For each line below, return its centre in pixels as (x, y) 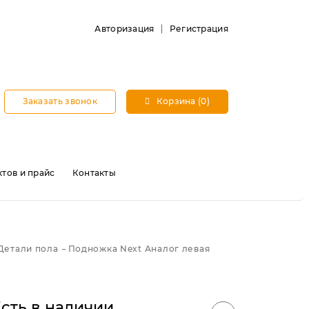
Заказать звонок (60, 101)
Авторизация (124, 29)
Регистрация (199, 29)
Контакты (94, 173)
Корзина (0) (182, 101)
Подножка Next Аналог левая (139, 249)
